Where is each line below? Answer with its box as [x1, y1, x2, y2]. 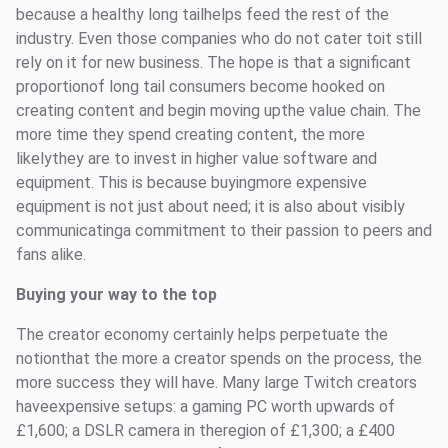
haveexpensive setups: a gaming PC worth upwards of [16, 397, 395, 417]
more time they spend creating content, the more [16, 125, 365, 145]
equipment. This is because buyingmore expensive [16, 173, 367, 193]
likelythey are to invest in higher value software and [16, 149, 377, 169]
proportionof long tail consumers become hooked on [16, 77, 385, 97]
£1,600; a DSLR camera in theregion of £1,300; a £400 [16, 421, 395, 441]
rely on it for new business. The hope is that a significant [16, 53, 411, 73]
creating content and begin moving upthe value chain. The [16, 101, 421, 121]
